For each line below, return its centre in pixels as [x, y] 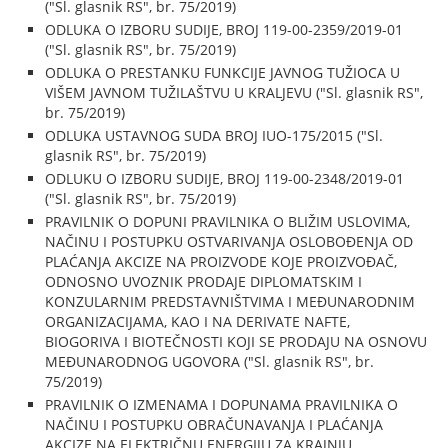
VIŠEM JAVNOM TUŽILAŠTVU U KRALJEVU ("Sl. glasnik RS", [234, 92]
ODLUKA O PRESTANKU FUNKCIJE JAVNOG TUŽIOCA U [223, 72]
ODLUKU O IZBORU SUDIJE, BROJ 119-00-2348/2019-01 [225, 178]
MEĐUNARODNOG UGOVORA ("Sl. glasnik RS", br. [210, 361]
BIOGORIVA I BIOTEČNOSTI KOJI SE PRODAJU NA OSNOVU [236, 341]
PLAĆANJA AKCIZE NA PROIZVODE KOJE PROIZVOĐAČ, [221, 261]
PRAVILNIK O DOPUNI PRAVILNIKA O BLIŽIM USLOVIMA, [228, 221]
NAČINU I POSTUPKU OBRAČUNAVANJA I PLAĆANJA [214, 424]
